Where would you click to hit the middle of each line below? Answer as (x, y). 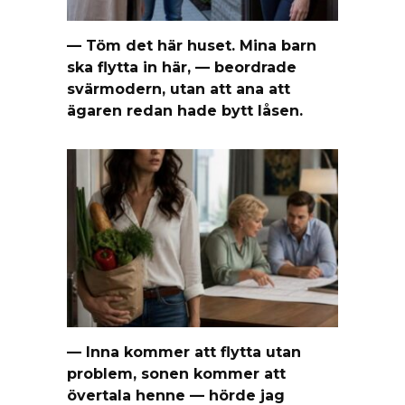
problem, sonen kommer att (176, 373)
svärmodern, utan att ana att (179, 89)
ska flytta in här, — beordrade (182, 67)
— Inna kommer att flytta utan (184, 352)
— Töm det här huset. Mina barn (192, 45)
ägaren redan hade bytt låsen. (185, 110)
